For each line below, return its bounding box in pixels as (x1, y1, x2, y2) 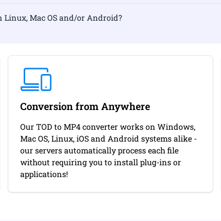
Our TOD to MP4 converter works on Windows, (20, 121, 195, 132)
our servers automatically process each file (20, 145, 179, 155)
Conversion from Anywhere (20, 100, 150, 112)
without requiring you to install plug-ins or (20, 157, 181, 167)
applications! (20, 169, 68, 179)
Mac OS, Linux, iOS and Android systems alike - (20, 133, 197, 144)
